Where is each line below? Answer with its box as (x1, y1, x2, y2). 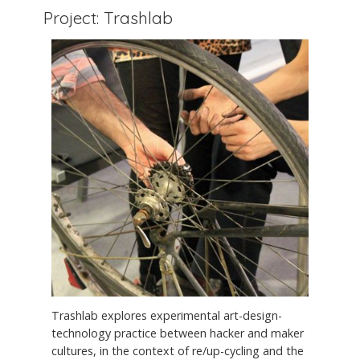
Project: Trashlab (43, 7, 173, 29)
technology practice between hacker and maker (51, 325, 304, 341)
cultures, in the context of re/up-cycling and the (51, 342, 304, 358)
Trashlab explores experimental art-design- (51, 307, 282, 323)
